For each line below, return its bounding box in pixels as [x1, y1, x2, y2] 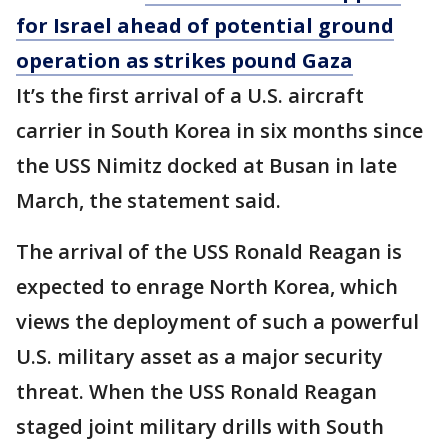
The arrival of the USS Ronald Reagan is [16, 238, 402, 265]
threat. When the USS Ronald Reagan [16, 378, 377, 405]
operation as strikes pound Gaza [16, 47, 353, 74]
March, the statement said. [16, 187, 281, 214]
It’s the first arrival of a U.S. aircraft [16, 82, 364, 109]
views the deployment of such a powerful [16, 308, 419, 335]
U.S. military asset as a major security [16, 343, 383, 370]
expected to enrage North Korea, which [16, 273, 398, 300]
